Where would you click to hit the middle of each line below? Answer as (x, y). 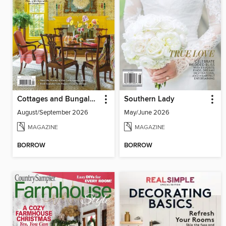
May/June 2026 (147, 112)
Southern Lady (149, 99)
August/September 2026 (53, 112)
